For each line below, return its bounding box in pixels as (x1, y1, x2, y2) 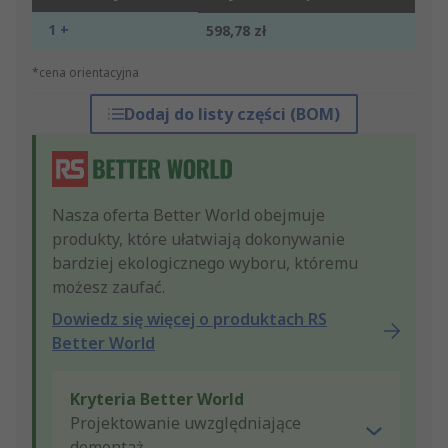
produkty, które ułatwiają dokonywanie (52, 228, 345, 251)
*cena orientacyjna (32, 64, 139, 82)
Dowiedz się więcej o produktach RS (52, 308, 327, 331)
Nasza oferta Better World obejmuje (52, 204, 325, 227)
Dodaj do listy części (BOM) (123, 103, 340, 126)
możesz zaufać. (52, 276, 165, 299)
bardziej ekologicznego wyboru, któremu (52, 252, 358, 275)
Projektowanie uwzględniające (70, 412, 301, 435)
